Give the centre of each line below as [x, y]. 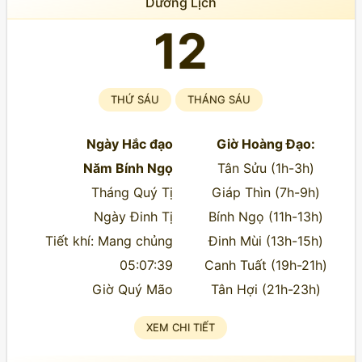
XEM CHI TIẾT [181, 327]
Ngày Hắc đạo [129, 144]
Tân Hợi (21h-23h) [266, 289]
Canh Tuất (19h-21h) [266, 265]
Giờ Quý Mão [132, 289]
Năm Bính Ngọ [128, 168]
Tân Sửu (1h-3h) [266, 168]
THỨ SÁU [135, 99]
